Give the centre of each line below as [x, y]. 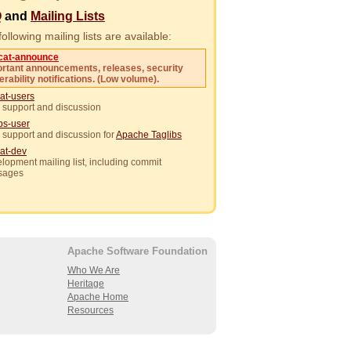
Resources [90, 311]
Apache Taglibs [149, 135]
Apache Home [98, 297]
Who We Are [94, 271]
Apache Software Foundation [138, 251]
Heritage [86, 284]
